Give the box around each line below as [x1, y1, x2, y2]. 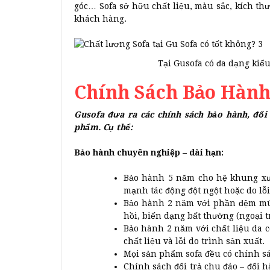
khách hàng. [74, 13, 127, 24]
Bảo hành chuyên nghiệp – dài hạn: [74, 148, 224, 158]
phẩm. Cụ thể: [74, 122, 133, 133]
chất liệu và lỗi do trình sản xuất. [124, 236, 265, 246]
